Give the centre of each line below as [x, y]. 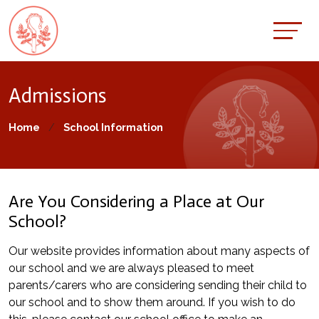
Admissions [58, 96]
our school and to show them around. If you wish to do [152, 302]
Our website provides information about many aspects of [159, 251]
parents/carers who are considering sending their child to [158, 285]
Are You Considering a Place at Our [136, 201]
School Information [113, 127]
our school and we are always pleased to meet [131, 268]
